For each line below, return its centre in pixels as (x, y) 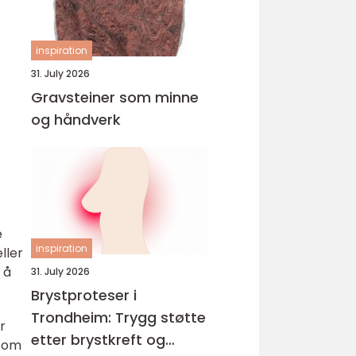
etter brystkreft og (98, 340)
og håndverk (76, 120)
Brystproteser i (84, 295)
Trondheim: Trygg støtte (118, 317)
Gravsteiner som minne (115, 97)
